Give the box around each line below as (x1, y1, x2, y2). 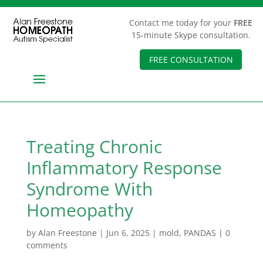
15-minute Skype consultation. (131, 29, 251, 41)
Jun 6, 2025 (106, 227, 150, 238)
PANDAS (183, 227, 216, 238)
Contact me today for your (129, 17, 234, 28)
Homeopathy (26, 198, 133, 222)
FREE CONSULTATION (149, 54, 233, 66)
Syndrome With (26, 177, 153, 201)
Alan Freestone (38, 227, 97, 238)
